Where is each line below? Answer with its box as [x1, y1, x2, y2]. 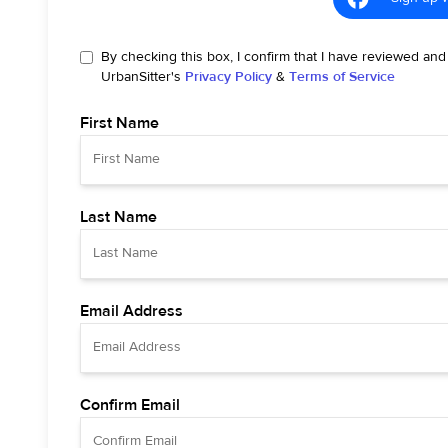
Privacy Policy [185, 67, 272, 86]
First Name [80, 112, 159, 133]
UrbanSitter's [101, 67, 181, 86]
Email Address [80, 300, 183, 321]
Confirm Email [80, 394, 180, 415]
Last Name [80, 206, 157, 227]
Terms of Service [289, 67, 395, 86]
